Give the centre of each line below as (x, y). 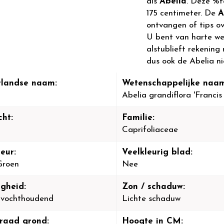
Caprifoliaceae (150, 130)
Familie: (138, 118)
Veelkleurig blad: (157, 152)
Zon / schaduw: (153, 187)
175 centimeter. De (182, 13)
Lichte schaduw (151, 199)
